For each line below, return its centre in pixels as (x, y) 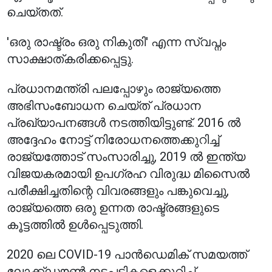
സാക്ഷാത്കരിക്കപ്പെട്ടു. (70, 59)
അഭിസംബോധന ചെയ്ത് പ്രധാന (104, 106)
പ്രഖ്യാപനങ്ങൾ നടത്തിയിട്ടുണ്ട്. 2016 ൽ (124, 123)
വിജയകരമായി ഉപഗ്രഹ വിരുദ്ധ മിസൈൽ (128, 174)
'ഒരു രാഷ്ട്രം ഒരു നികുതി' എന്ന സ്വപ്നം (117, 42)
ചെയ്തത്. (35, 12)
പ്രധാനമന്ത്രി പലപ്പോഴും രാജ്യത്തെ (114, 89)
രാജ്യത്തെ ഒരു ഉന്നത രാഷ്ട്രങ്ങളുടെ (113, 208)
